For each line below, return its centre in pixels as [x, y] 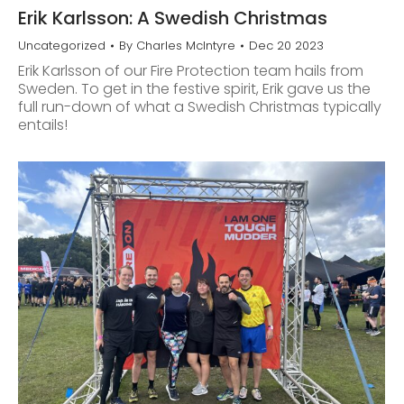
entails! [43, 124]
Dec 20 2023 [286, 45]
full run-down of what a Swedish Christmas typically [200, 106]
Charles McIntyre [186, 45]
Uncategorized [62, 45]
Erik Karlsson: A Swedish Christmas [173, 18]
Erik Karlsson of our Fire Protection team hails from [191, 70]
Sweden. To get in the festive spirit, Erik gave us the [194, 88]
